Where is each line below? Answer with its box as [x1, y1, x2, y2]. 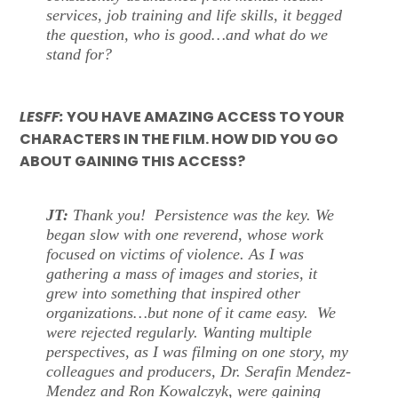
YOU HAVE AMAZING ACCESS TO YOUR [64, 106, 346, 127]
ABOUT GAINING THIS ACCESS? [20, 150, 254, 171]
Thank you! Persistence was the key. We [68, 205, 335, 224]
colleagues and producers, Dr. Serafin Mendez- [46, 362, 352, 380]
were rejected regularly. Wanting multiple [46, 322, 313, 341]
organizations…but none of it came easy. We [46, 303, 337, 322]
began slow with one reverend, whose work [46, 225, 324, 243]
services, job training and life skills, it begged [46, 6, 343, 25]
